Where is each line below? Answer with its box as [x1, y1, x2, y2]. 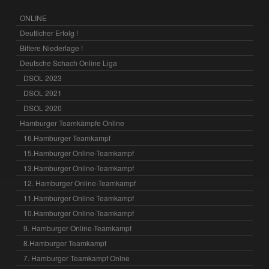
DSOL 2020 [23, 102, 62, 113]
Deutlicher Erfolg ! [20, 27, 79, 38]
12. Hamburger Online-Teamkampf [23, 177, 136, 188]
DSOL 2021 [23, 87, 62, 98]
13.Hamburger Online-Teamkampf [23, 162, 134, 173]
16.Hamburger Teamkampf [23, 132, 111, 143]
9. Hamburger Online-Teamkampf [23, 222, 132, 233]
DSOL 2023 [23, 72, 62, 83]
